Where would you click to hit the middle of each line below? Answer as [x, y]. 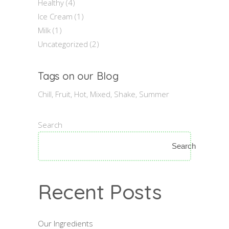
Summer [154, 94]
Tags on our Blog [78, 76]
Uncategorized [63, 44]
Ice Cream [55, 16]
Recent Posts [100, 192]
